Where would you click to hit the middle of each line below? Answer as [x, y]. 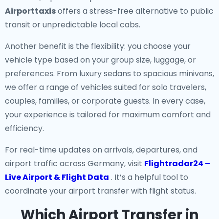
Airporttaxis [30, 11]
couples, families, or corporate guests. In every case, [105, 101]
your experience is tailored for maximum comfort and [108, 115]
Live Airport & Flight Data [57, 177]
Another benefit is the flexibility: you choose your [98, 46]
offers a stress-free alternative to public [135, 11]
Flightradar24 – [177, 164]
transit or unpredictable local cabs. [73, 25]
